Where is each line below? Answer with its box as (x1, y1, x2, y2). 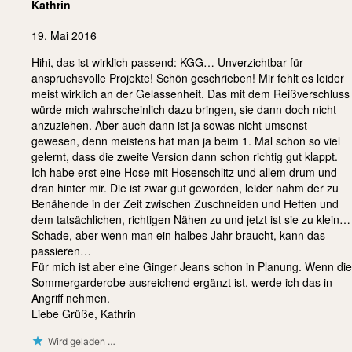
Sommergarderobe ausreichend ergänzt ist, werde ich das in (31, 274, 332, 291)
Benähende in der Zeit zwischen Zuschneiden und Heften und (31, 196, 339, 212)
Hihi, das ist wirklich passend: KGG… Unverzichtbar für (31, 54, 303, 71)
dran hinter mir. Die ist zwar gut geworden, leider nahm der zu (31, 180, 339, 196)
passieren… (31, 243, 91, 259)
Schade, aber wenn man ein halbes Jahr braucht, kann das (31, 227, 325, 244)
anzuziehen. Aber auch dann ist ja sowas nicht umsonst (31, 117, 307, 134)
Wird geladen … (48, 335, 115, 348)
